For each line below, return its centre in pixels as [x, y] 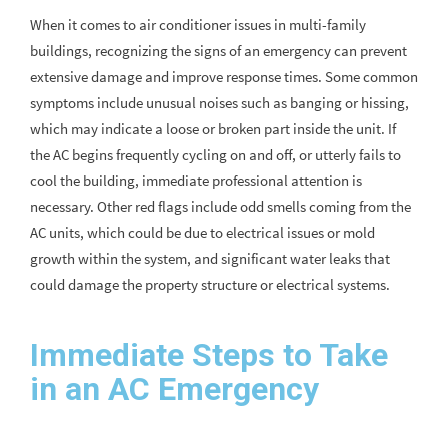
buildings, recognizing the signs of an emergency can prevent [218, 51]
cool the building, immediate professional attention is [196, 181]
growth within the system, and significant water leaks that [210, 259]
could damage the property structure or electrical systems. [210, 285]
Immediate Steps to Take [209, 355]
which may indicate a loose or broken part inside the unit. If [213, 129]
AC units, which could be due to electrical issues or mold [202, 233]
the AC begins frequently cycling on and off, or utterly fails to [215, 155]
